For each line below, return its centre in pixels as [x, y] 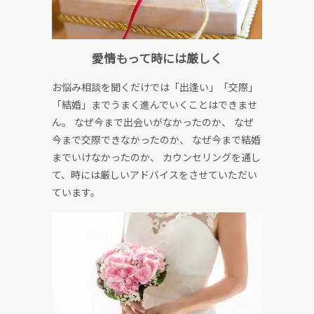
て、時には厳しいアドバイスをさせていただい [155, 175]
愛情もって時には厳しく [157, 59]
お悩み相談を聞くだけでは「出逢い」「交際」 [155, 87]
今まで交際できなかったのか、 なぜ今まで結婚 [156, 140]
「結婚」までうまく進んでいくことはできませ [155, 105]
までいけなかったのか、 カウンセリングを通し [156, 157]
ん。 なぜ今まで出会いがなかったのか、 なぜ [153, 122]
